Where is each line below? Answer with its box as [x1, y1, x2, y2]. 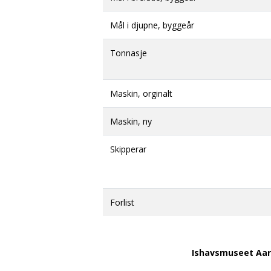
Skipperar [110, 143, 146, 155]
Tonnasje [110, 47, 147, 59]
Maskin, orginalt [110, 88, 172, 99]
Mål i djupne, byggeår [110, 19, 194, 31]
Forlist [110, 197, 134, 208]
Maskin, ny [110, 116, 152, 127]
